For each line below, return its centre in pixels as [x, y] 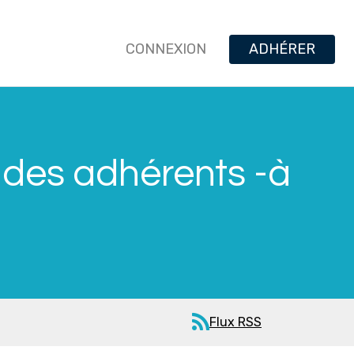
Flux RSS [235, 322]
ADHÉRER [282, 49]
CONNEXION [166, 49]
